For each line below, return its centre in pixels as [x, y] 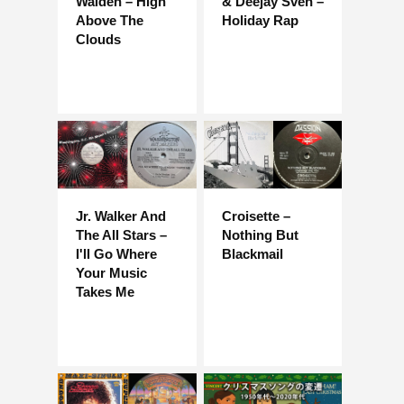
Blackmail [252, 254]
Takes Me [105, 292]
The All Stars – [121, 235]
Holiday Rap [260, 20]
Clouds [98, 39]
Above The [110, 20]
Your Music [111, 273]
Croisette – [256, 216]
